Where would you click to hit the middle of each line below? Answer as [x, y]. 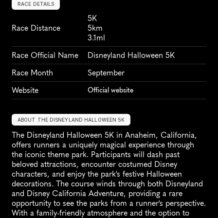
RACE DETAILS [36, 4]
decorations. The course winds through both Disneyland [107, 184]
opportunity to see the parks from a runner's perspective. [109, 203]
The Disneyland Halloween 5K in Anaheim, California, [104, 135]
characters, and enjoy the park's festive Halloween [97, 174]
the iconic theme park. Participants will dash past [96, 155]
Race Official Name [45, 55]
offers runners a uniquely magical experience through [103, 145]
